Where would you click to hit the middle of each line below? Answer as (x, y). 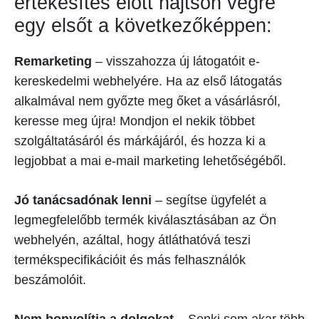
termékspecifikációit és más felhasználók (130, 260)
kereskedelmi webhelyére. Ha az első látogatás (148, 82)
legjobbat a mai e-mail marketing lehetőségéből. (150, 161)
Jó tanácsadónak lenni (83, 200)
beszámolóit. (50, 280)
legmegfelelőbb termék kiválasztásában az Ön (145, 220)
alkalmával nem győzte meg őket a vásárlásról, (147, 101)
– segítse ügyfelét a (209, 200)
